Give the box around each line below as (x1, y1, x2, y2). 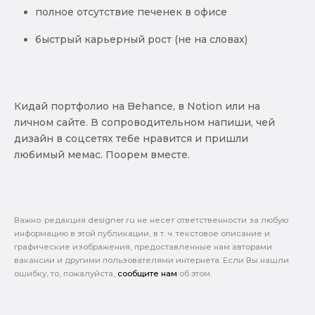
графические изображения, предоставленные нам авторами (14, 241, 272, 252)
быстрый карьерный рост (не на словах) (35, 32, 247, 46)
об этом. (177, 268, 212, 278)
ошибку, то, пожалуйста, (14, 268, 117, 278)
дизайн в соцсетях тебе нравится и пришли (14, 131, 248, 145)
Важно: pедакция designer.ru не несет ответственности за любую (14, 214, 288, 225)
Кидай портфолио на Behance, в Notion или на (14, 99, 260, 112)
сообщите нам (117, 268, 177, 278)
